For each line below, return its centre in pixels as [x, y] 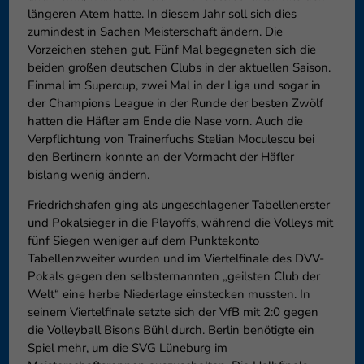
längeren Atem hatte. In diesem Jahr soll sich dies [162, 13]
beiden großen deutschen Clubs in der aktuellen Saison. [179, 67]
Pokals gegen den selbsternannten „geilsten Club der [173, 276]
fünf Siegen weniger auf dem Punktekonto [143, 240]
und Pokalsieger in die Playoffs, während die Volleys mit [180, 222]
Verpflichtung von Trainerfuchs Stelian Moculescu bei [171, 139]
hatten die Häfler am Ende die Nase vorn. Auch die [165, 121]
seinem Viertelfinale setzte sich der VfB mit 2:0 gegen [173, 312]
